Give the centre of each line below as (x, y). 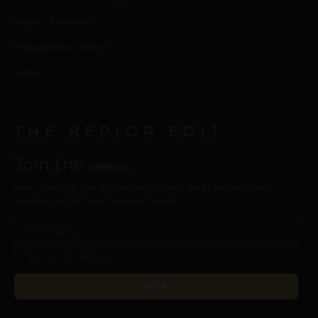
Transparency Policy (61, 47)
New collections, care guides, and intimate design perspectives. (140, 187)
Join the (52, 164)
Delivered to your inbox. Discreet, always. (95, 201)
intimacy (110, 166)
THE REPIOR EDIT (119, 131)
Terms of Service (52, 21)
